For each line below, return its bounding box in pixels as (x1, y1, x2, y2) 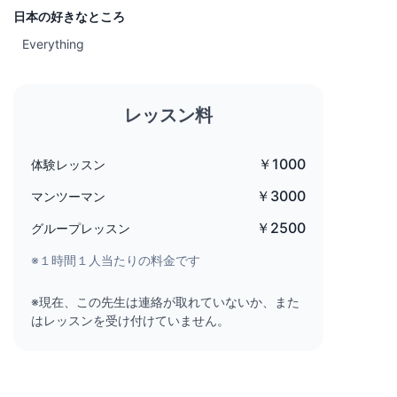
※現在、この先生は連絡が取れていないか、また (31, 293, 300, 309)
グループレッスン (31, 220, 130, 236)
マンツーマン (31, 188, 105, 204)
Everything (22, 35, 84, 51)
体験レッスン (31, 156, 105, 172)
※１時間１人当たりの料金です (31, 252, 200, 268)
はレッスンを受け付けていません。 (31, 312, 230, 328)
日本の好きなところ (13, 8, 125, 24)
